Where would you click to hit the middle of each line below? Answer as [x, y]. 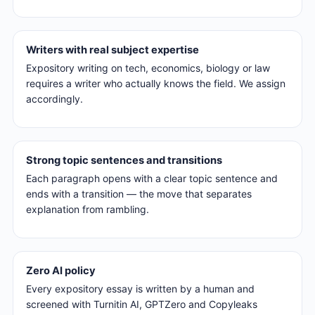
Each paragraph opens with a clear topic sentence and [152, 178]
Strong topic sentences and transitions [124, 161]
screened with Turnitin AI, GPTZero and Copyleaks [142, 304]
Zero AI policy [61, 270]
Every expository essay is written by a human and [140, 288]
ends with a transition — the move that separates [139, 193]
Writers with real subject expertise [112, 50]
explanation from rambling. [88, 209]
